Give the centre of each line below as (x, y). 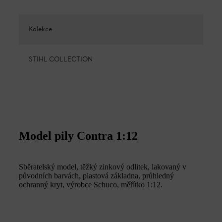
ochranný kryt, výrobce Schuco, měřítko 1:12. (91, 184)
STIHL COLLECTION (61, 59)
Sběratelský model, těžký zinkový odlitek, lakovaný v (103, 166)
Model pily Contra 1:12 (78, 136)
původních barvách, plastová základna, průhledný (96, 175)
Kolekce (40, 29)
